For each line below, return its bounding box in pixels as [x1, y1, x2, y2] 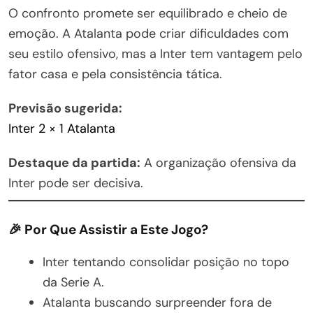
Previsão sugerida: [8, 99, 122, 117]
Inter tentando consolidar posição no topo [43, 253, 289, 270]
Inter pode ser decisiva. [8, 174, 143, 191]
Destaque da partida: [8, 154, 140, 171]
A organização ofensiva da [140, 154, 296, 171]
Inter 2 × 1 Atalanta [8, 119, 115, 137]
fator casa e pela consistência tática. [8, 65, 222, 82]
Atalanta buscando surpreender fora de [43, 293, 272, 311]
